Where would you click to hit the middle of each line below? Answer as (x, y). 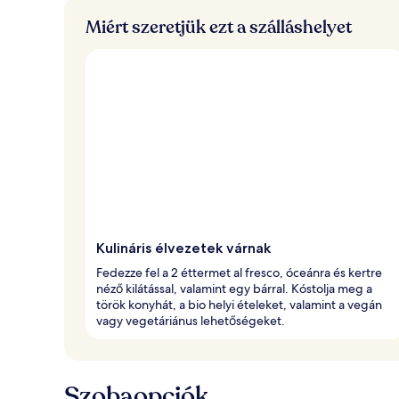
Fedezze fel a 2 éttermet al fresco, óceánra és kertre (239, 272)
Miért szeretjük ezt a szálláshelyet (219, 27)
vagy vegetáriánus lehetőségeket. (191, 320)
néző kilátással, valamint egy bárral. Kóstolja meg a (234, 288)
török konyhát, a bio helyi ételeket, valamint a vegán (239, 304)
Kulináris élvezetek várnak (183, 248)
